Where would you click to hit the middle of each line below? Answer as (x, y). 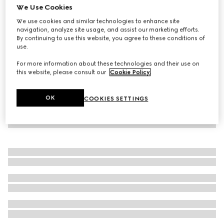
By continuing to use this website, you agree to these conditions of (111, 38)
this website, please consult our (62, 72)
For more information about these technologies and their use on (108, 63)
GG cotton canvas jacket (54, 14)
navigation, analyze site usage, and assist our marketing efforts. (108, 29)
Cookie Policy (130, 72)
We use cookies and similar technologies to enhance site (98, 21)
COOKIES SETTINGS (116, 98)
